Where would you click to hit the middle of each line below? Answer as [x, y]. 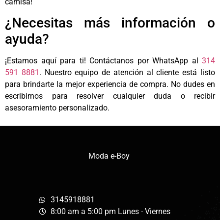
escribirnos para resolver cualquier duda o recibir [110, 96]
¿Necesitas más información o [110, 23]
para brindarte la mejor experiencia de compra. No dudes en [110, 84]
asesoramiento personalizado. [57, 108]
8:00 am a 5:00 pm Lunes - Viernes [110, 211]
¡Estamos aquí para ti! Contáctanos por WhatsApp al [102, 61]
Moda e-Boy [110, 156]
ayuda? [27, 39]
